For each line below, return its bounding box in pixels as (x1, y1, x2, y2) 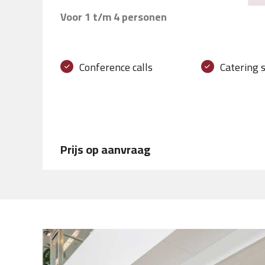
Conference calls (79, 57, 153, 77)
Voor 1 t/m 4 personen (60, 7, 167, 27)
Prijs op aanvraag (60, 138, 150, 161)
